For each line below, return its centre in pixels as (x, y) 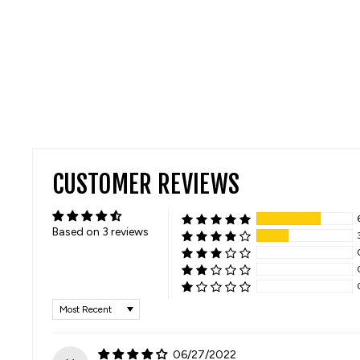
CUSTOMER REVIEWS (146, 184)
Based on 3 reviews (100, 232)
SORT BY (79, 304)
